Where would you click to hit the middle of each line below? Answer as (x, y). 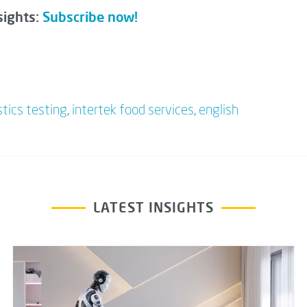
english (219, 111)
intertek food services (133, 111)
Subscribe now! (90, 17)
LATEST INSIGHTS (153, 208)
